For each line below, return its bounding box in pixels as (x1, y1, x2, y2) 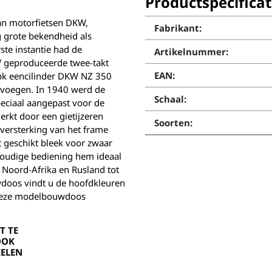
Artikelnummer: (154, 46, 228, 58)
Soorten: (154, 117, 192, 129)
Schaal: (154, 93, 186, 105)
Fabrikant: (154, 22, 202, 34)
